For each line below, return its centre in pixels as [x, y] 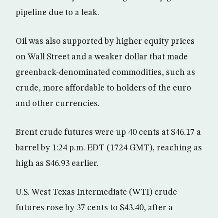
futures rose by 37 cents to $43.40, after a [94, 208]
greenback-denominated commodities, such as [105, 73]
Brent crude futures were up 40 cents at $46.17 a [108, 133]
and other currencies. [58, 104]
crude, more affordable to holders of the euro [103, 88]
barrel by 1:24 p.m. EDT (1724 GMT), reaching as [109, 148]
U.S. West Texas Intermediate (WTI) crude [96, 192]
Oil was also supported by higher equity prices [105, 42]
